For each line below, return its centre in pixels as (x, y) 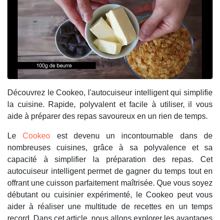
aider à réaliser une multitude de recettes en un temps (110, 207)
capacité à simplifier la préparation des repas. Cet (110, 160)
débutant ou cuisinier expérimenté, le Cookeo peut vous (110, 195)
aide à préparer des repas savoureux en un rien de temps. (108, 116)
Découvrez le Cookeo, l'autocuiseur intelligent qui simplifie (110, 93)
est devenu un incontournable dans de (132, 136)
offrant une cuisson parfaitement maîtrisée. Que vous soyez (110, 183)
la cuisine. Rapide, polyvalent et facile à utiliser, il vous (110, 105)
